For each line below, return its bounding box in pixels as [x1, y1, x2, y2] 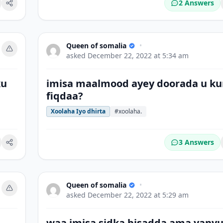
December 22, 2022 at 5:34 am [88, 51, 189, 60]
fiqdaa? [46, 89, 83, 103]
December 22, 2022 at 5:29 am [88, 190, 189, 200]
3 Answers [179, 137, 214, 147]
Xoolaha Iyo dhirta [51, 107, 106, 115]
